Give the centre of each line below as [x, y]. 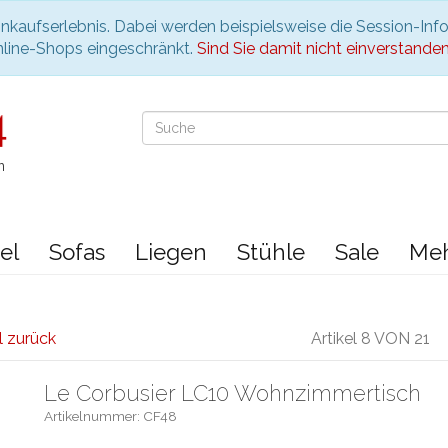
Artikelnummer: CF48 [110, 415]
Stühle [271, 251]
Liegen [171, 251]
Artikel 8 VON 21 [370, 338]
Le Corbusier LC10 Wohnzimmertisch [232, 392]
